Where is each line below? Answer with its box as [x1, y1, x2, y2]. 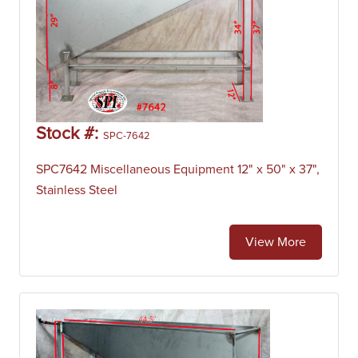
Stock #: [36, 125, 103, 143]
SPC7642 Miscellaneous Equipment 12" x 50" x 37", [36, 163, 320, 176]
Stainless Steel [36, 184, 117, 197]
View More [245, 236, 306, 249]
